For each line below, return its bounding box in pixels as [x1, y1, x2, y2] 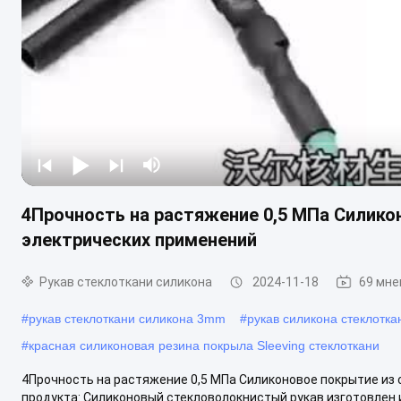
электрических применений [21, 228, 257, 251]
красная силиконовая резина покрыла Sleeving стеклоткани [29, 337, 380, 353]
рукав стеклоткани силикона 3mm [29, 311, 226, 326]
